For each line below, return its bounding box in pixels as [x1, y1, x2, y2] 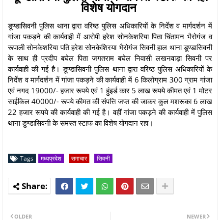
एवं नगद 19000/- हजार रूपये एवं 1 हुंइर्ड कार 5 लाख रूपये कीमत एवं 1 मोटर [8, 85, 212, 95]
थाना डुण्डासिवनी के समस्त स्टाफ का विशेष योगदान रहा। [8, 117, 155, 128]
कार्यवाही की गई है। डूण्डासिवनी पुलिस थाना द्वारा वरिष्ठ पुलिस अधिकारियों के [8, 63, 212, 74]
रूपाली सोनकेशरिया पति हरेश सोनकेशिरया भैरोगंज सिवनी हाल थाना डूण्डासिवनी [8, 42, 212, 52]
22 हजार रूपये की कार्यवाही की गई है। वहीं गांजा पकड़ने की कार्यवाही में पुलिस [8, 107, 212, 117]
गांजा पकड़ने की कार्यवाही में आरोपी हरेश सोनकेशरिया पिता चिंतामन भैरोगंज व [8, 31, 212, 41]
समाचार [71, 154, 87, 163]
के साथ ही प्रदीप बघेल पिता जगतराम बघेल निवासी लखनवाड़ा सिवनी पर [8, 53, 212, 63]
